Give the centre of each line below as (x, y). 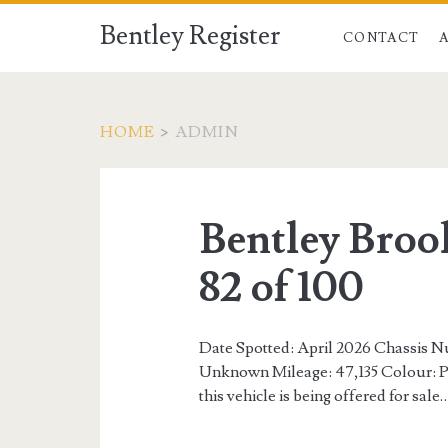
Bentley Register (189, 36)
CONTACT (381, 38)
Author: (169, 191)
